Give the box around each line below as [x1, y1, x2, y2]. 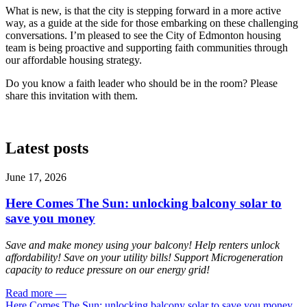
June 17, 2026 [5, 171, 66, 183]
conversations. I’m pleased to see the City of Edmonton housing [5, 29, 281, 41]
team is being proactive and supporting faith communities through [5, 41, 288, 53]
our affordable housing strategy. [5, 53, 142, 66]
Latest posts [5, 138, 88, 157]
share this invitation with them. [5, 89, 138, 101]
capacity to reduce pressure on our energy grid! [5, 264, 210, 276]
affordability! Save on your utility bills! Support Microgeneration [5, 251, 283, 264]
